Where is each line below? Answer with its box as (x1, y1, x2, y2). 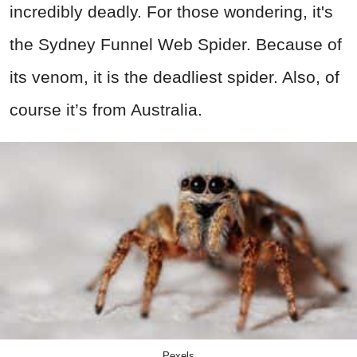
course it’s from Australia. (10, 100, 202, 120)
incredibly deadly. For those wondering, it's (10, 2, 333, 22)
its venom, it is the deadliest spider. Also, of (10, 68, 339, 87)
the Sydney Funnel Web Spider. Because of (10, 35, 342, 54)
